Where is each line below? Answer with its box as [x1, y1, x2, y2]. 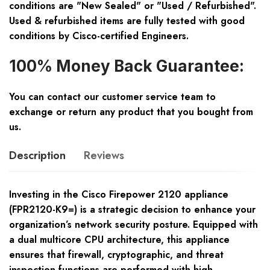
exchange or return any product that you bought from [9, 105, 253, 119]
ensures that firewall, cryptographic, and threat [9, 248, 224, 262]
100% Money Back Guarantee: [9, 57, 244, 76]
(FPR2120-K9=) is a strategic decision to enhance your [9, 202, 256, 217]
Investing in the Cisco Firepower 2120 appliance [9, 187, 228, 202]
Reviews [84, 148, 124, 164]
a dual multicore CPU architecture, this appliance [9, 233, 230, 247]
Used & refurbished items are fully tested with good [9, 14, 245, 28]
